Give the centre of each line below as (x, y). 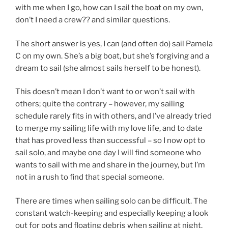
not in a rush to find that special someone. (90, 177)
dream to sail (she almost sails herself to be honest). (108, 68)
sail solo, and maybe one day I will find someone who (108, 153)
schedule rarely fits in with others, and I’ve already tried (113, 116)
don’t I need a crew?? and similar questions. (93, 20)
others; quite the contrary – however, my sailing (100, 104)
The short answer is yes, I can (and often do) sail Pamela (114, 44)
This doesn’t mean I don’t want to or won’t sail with (105, 92)
